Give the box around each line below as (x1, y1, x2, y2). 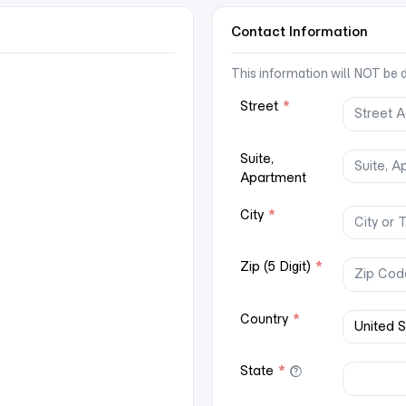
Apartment (240, 169, 306, 186)
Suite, (240, 150, 274, 167)
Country (240, 310, 292, 327)
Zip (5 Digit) (240, 258, 314, 275)
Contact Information (231, 23, 368, 40)
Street (240, 98, 282, 114)
